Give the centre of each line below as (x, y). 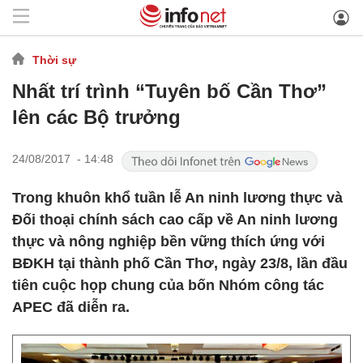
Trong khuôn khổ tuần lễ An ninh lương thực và (177, 198)
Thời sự (54, 60)
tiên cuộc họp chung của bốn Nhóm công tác (168, 285)
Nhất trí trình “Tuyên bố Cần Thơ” (169, 91)
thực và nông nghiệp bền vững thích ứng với (169, 241)
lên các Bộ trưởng (96, 117)
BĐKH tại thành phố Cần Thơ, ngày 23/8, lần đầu (180, 263)
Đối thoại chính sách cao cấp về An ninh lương (175, 220)
